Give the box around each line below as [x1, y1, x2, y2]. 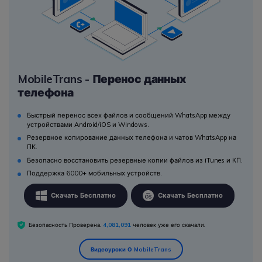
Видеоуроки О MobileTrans [91, 246, 171, 253]
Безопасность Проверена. [29, 220, 104, 228]
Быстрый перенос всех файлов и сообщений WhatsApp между [27, 111, 230, 120]
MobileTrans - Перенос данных [18, 71, 187, 86]
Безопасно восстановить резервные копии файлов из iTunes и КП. [27, 156, 243, 164]
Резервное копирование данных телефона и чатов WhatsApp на [27, 133, 236, 142]
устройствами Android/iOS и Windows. [27, 120, 149, 129]
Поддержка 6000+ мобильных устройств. [27, 169, 162, 178]
